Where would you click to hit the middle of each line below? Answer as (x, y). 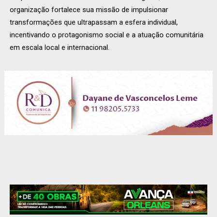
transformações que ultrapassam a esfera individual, (94, 22)
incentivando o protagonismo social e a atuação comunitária (107, 35)
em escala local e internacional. (60, 47)
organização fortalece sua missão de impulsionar (89, 9)
